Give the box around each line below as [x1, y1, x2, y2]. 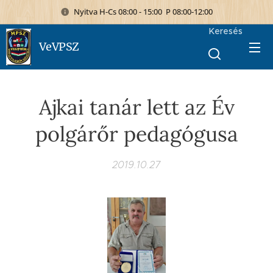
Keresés [208, 26, 243, 37]
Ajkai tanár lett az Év [38, 94, 235, 120]
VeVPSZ [39, 40, 79, 54]
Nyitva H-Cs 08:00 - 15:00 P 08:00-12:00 [74, 5, 213, 17]
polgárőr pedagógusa [35, 121, 238, 147]
